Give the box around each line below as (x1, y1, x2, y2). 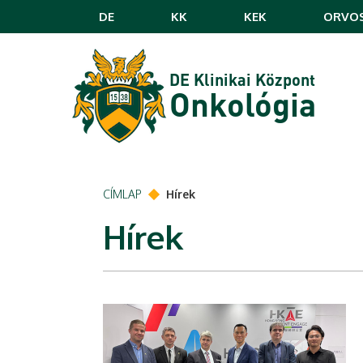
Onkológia (169, 82, 316, 124)
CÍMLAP (103, 186, 142, 201)
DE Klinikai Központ (169, 68, 315, 90)
